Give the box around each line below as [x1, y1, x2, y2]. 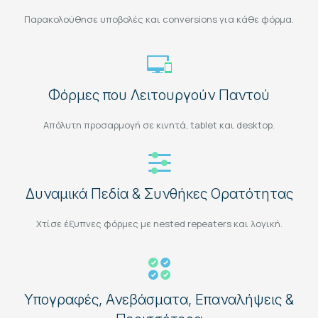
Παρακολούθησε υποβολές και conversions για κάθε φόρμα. [24, 12, 294, 26]
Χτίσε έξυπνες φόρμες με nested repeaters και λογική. [35, 216, 283, 230]
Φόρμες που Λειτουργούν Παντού [48, 86, 270, 104]
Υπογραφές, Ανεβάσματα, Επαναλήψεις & [24, 290, 294, 308]
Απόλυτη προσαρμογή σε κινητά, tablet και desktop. [43, 118, 275, 131]
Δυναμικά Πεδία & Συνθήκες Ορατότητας [25, 185, 293, 202]
